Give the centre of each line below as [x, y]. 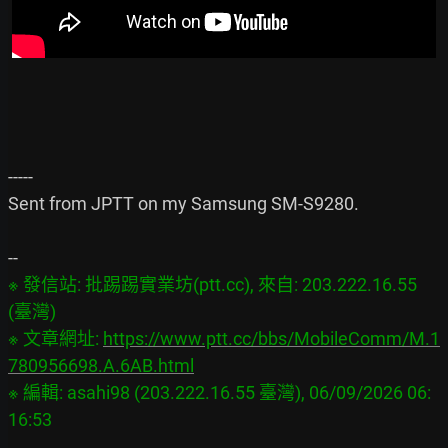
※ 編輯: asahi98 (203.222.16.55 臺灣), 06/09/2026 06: [219, 392]
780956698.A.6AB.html [101, 365]
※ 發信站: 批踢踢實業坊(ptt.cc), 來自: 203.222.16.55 [212, 284]
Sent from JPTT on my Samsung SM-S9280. [183, 203]
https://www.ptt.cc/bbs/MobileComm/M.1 [271, 338]
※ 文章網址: [55, 338]
